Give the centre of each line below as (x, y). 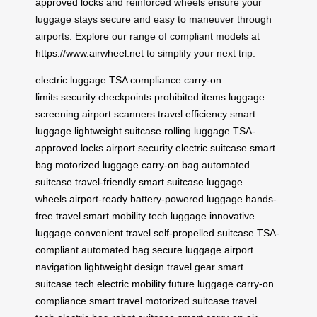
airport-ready (98, 198)
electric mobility (131, 283)
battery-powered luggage (186, 198)
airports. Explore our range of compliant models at (148, 36)
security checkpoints (106, 97)
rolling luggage (197, 131)
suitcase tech (65, 283)
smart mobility (115, 215)
